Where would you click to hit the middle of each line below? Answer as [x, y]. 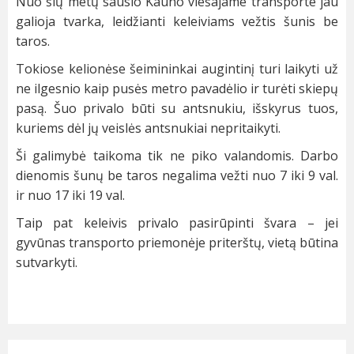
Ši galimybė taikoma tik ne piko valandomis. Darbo [177, 156]
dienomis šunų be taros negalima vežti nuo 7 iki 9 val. [177, 176]
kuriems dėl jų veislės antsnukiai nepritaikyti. [148, 128]
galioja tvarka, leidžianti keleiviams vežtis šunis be [177, 22]
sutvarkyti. [47, 263]
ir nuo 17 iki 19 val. [70, 196]
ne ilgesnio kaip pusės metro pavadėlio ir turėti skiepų [177, 89]
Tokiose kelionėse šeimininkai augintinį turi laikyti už [177, 69]
